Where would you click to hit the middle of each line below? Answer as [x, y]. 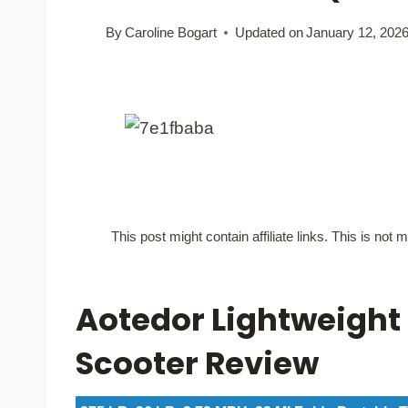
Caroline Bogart [171, 32]
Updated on [270, 32]
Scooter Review [197, 363]
